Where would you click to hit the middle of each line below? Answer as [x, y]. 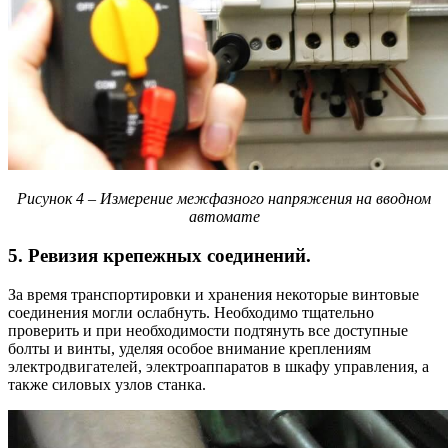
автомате [224, 217]
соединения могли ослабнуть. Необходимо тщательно [191, 312]
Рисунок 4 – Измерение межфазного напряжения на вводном [224, 199]
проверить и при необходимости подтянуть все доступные [208, 330]
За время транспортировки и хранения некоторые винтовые [213, 294]
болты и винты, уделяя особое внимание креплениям [189, 348]
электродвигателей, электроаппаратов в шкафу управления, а [218, 366]
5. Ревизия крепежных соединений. [159, 256]
